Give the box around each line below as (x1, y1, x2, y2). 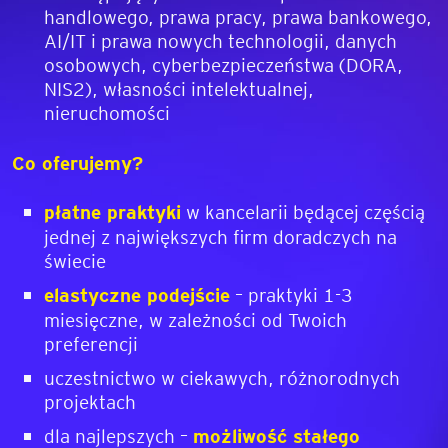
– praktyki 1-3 (230, 282, 353, 306)
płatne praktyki (44, 199, 181, 224)
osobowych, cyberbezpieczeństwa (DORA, (44, 52, 403, 76)
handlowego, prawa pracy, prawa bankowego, (44, 4, 432, 28)
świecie (44, 248, 106, 272)
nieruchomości (44, 100, 170, 124)
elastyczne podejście (44, 282, 230, 307)
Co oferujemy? (12, 150, 143, 175)
